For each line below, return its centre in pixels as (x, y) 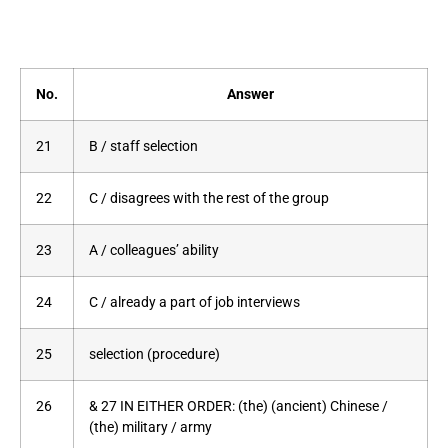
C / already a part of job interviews (194, 303)
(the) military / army (150, 428)
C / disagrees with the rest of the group (209, 199)
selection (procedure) (154, 355)
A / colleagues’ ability (154, 251)
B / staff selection (143, 147)
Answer (250, 95)
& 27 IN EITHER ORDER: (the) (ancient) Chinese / (238, 407)
